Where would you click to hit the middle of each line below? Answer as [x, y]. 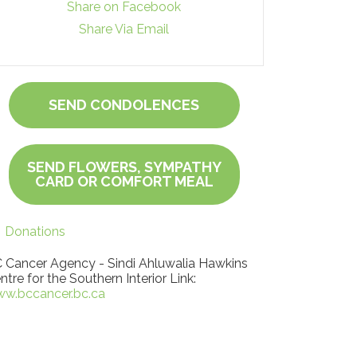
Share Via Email [124, 29]
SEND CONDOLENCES [124, 105]
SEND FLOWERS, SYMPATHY [124, 167]
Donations [35, 231]
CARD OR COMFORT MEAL [124, 181]
